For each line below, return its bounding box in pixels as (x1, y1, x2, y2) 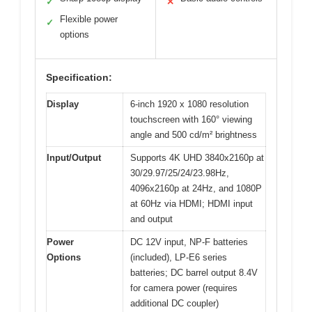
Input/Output (47, 152, 101, 163)
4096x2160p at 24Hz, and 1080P (130, 182, 262, 194)
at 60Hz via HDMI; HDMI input (130, 198, 253, 209)
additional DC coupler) (130, 297, 219, 309)
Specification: (46, 71, 112, 83)
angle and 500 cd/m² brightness (130, 129, 257, 140)
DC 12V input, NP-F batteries (130, 236, 248, 247)
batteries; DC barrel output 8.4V (130, 267, 258, 278)
